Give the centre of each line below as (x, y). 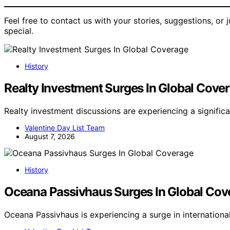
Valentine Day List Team (65, 128)
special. (19, 31)
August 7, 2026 (50, 137)
